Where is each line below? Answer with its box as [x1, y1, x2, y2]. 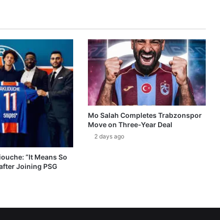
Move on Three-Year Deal [87, 120, 172, 129]
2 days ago [94, 133, 124, 140]
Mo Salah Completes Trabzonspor [87, 111, 202, 120]
